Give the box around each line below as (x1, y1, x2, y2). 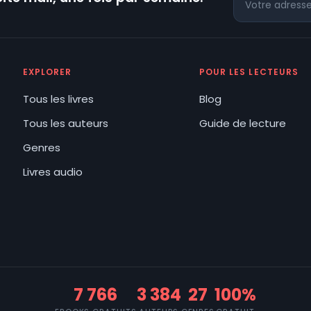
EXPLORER (22, 65, 72, 78)
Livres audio (22, 164, 83, 179)
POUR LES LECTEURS (199, 65, 299, 78)
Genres (22, 140, 60, 155)
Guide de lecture (199, 115, 286, 131)
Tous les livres (22, 91, 94, 106)
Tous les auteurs (22, 115, 108, 131)
